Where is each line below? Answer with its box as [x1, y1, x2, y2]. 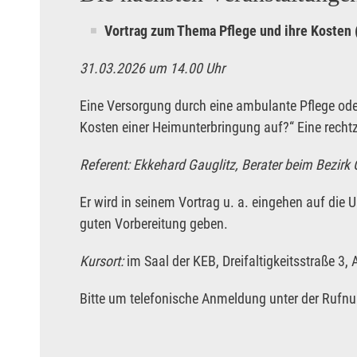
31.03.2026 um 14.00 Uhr [80, 60, 225, 77]
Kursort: [80, 253, 127, 270]
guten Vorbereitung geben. [80, 215, 228, 233]
